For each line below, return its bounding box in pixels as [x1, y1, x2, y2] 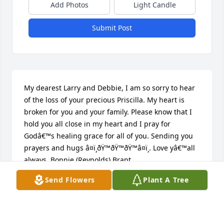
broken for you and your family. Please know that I [24, 107, 192, 117]
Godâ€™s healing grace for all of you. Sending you [24, 131, 193, 141]
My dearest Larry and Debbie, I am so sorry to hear [24, 83, 195, 93]
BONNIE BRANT [24, 178, 77, 188]
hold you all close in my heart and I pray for [24, 119, 170, 129]
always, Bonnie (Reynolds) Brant [24, 155, 131, 165]
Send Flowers [44, 175, 95, 184]
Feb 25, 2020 [24, 188, 66, 198]
